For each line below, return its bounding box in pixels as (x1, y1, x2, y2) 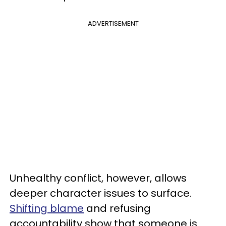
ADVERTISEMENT (87, 19, 139, 28)
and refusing (84, 201, 151, 215)
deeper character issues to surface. (10, 186, 192, 200)
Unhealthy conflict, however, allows (10, 171, 187, 185)
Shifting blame (10, 201, 84, 215)
